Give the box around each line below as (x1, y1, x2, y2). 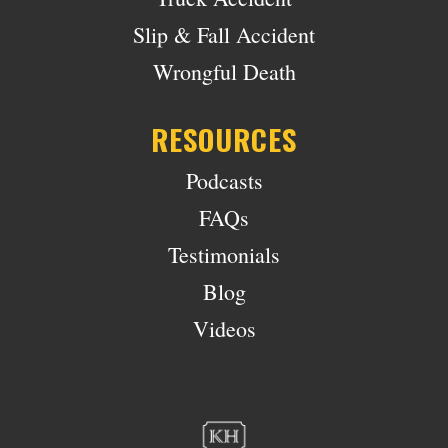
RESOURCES (151, 116, 297, 160)
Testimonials (168, 239, 280, 269)
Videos (192, 313, 256, 343)
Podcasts (185, 165, 263, 195)
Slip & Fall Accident (133, 19, 315, 49)
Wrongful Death (152, 56, 296, 86)
